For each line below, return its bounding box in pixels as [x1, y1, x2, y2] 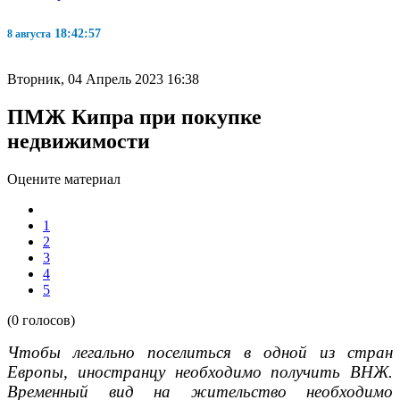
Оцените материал [7, 171, 121, 187]
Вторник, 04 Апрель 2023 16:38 [7, 71, 199, 87]
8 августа [7, 27, 51, 40]
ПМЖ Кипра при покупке [7, 104, 262, 129]
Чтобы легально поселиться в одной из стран [7, 342, 393, 362]
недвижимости [7, 129, 150, 153]
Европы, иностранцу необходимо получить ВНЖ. [7, 362, 393, 381]
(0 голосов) [7, 312, 75, 328]
